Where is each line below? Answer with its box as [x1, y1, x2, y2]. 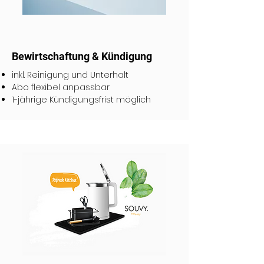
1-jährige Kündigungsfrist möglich [12, 94, 151, 105]
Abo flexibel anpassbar [12, 81, 110, 93]
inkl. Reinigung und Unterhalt [12, 69, 128, 81]
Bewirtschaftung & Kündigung [12, 50, 152, 62]
